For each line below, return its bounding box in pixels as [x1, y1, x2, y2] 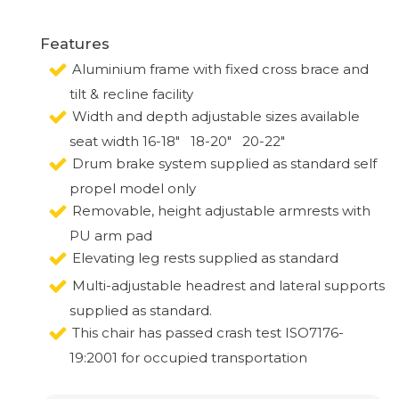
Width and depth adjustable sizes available [72, 108, 360, 126]
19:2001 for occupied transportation [69, 348, 307, 366]
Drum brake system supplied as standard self [72, 155, 377, 173]
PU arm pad [69, 226, 152, 244]
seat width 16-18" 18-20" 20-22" [69, 132, 285, 150]
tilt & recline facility [69, 85, 193, 102]
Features [40, 34, 110, 53]
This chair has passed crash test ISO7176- [72, 324, 344, 342]
